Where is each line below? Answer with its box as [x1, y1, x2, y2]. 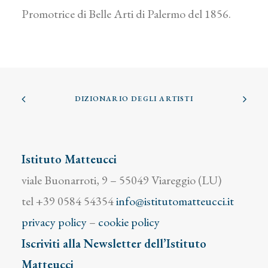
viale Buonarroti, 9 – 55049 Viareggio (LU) [22, 172, 221, 188]
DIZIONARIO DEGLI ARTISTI [75, 94, 193, 103]
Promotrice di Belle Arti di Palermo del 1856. [22, 6, 231, 22]
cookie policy [98, 214, 160, 230]
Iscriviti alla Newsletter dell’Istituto [22, 236, 206, 251]
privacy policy [22, 214, 87, 230]
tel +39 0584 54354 [22, 193, 116, 209]
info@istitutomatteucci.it [116, 193, 234, 209]
